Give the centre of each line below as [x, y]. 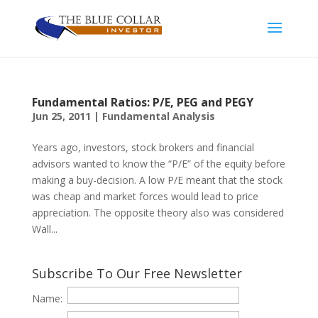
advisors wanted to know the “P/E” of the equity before [158, 164]
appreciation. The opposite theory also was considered [158, 213]
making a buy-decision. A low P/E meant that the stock [157, 180]
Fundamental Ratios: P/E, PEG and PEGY [142, 102]
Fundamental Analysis [158, 116]
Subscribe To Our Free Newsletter [137, 273]
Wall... [44, 229]
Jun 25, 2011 [61, 116]
